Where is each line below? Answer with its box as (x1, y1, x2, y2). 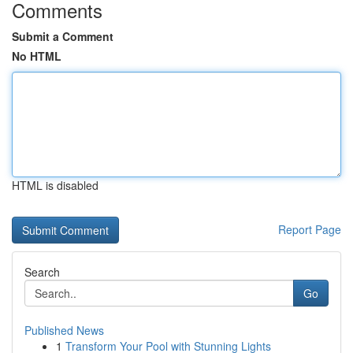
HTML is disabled (12, 177, 98, 193)
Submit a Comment (12, 28, 113, 44)
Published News (24, 322, 104, 338)
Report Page (278, 221, 341, 237)
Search (24, 264, 60, 280)
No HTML (12, 48, 61, 64)
